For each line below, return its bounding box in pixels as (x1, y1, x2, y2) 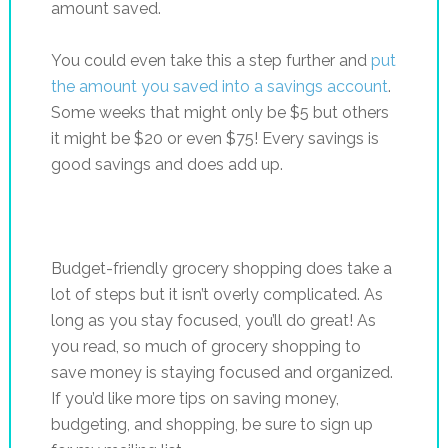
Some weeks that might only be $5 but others (50, 102, 389, 122)
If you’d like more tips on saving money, (50, 388, 339, 408)
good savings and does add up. (50, 154, 283, 174)
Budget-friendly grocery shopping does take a (50, 258, 392, 278)
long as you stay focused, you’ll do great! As (50, 310, 376, 330)
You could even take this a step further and (50, 50, 371, 70)
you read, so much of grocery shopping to (50, 336, 361, 356)
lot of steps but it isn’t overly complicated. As (50, 284, 383, 304)
